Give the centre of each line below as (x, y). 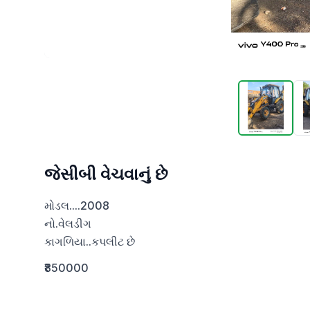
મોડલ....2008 (77, 206)
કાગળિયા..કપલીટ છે (90, 241)
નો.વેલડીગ (68, 224)
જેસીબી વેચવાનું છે (106, 174)
